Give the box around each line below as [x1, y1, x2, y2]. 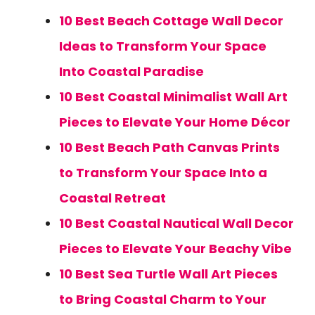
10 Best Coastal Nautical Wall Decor [59, 214, 294, 232]
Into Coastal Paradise [59, 63, 204, 80]
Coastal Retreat [59, 189, 166, 207]
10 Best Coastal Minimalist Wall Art [59, 88, 288, 105]
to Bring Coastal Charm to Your [59, 290, 266, 308]
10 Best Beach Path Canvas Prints [59, 139, 280, 156]
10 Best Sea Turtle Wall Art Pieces [59, 265, 278, 283]
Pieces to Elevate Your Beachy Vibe [59, 240, 292, 257]
